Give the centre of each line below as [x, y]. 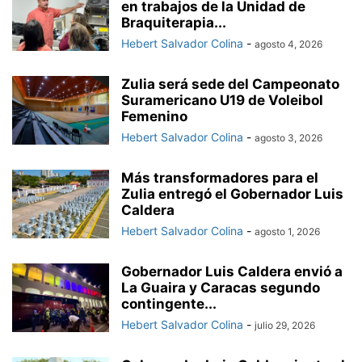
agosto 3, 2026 [288, 138]
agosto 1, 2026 [287, 232]
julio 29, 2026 [285, 326]
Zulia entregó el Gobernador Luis [232, 194]
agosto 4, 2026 [288, 44]
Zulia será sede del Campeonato [230, 84]
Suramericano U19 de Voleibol [222, 101]
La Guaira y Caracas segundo [221, 288]
